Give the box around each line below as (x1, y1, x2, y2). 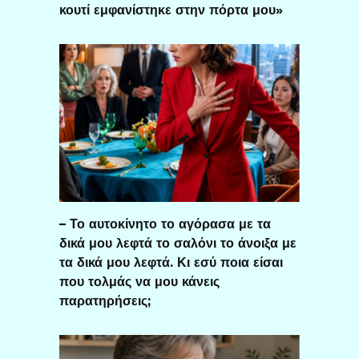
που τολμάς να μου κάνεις (59, 273, 220, 289)
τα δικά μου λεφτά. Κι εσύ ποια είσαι (59, 254, 283, 270)
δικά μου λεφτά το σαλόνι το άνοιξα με (59, 235, 296, 251)
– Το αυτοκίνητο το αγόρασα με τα (59, 216, 271, 232)
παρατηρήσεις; (59, 292, 151, 309)
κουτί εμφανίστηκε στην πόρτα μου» (59, 2, 283, 18)
